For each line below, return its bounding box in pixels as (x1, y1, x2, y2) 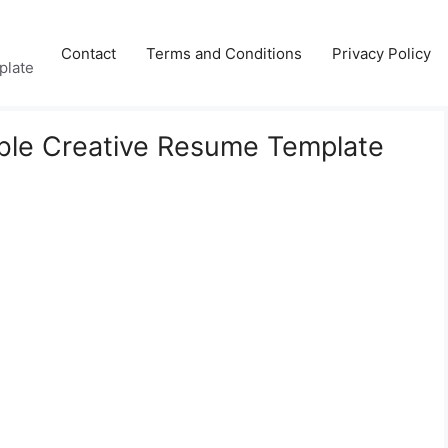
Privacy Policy (332, 43, 431, 63)
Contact (61, 43, 116, 63)
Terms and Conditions (146, 43, 302, 63)
